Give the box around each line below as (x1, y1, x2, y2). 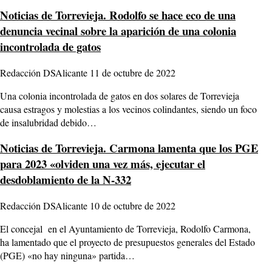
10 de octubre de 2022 (90, 199, 175, 212)
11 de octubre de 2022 (90, 66, 175, 79)
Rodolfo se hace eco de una (106, 7, 236, 24)
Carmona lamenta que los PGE (106, 140, 258, 157)
